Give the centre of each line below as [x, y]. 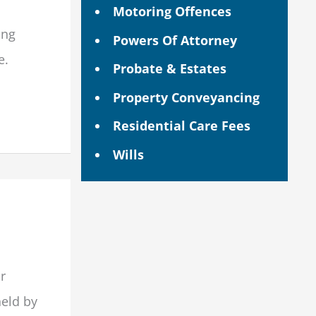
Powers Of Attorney [175, 40]
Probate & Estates [169, 69]
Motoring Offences [172, 12]
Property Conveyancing [186, 97]
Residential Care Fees [181, 126]
